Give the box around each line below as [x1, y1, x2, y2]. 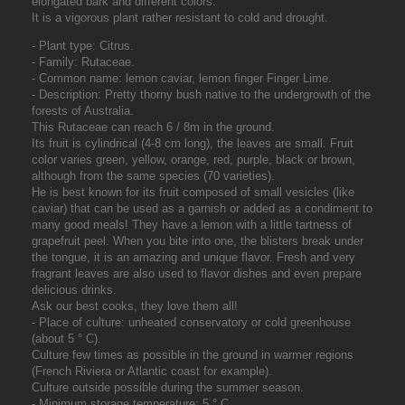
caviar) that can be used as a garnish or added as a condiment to [32, 202, 372, 215]
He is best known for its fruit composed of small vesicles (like [32, 185, 354, 199]
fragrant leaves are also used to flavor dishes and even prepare [32, 267, 362, 280]
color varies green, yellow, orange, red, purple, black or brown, [32, 153, 355, 166]
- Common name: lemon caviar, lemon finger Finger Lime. [32, 71, 332, 85]
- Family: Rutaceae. [32, 55, 135, 69]
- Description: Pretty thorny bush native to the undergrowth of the [32, 88, 371, 101]
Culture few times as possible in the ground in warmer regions [32, 348, 353, 362]
